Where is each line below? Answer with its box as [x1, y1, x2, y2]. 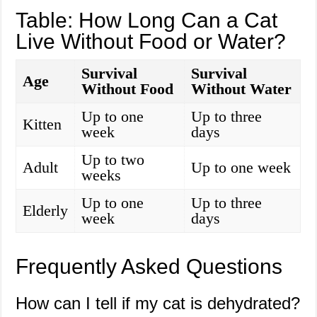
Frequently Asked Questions [16, 255, 283, 279]
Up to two [81, 151, 145, 169]
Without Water [191, 80, 292, 98]
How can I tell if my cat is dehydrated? [16, 294, 301, 313]
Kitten [23, 115, 62, 134]
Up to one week [191, 158, 292, 177]
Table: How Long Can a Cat [16, 8, 278, 33]
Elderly [23, 202, 69, 220]
